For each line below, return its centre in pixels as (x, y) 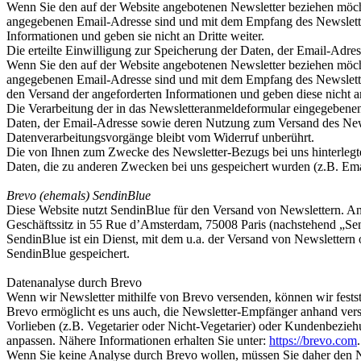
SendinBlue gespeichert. (68, 253)
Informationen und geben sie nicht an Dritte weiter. (135, 36)
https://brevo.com (313, 340)
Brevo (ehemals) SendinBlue (79, 195)
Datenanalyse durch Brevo (74, 282)
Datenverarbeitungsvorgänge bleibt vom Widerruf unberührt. (160, 137)
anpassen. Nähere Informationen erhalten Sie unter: (138, 340)
